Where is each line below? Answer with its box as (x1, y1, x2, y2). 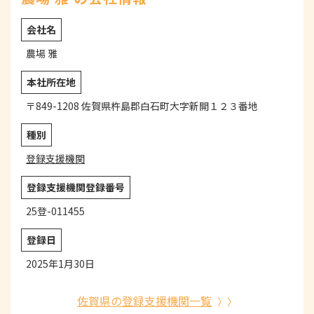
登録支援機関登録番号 (27, 180, 125, 195)
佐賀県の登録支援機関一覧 (77, 292, 212, 310)
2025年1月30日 (26, 257, 95, 271)
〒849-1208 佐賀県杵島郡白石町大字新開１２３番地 (26, 99, 258, 114)
